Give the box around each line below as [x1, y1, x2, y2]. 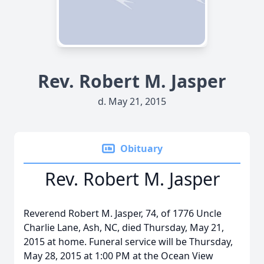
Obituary [120, 142, 163, 155]
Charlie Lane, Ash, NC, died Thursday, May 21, [24, 221, 224, 234]
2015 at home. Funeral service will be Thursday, [24, 235, 233, 248]
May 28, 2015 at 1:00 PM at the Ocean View [24, 249, 213, 262]
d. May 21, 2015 [98, 95, 166, 108]
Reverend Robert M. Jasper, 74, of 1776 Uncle [24, 207, 222, 220]
